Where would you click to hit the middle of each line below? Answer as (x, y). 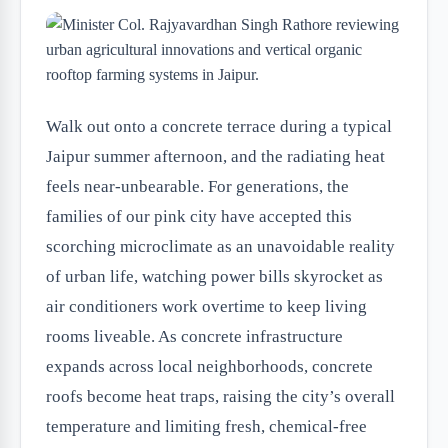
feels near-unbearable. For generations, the (197, 186)
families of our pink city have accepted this (199, 216)
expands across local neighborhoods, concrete (209, 366)
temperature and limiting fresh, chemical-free (206, 426)
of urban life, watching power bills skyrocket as (214, 276)
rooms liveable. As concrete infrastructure (194, 336)
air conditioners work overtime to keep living (206, 306)
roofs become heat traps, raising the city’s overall (220, 396)
